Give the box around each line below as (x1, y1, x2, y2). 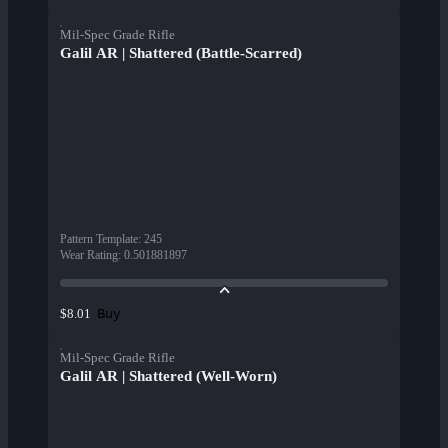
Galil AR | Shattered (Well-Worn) (60, 368, 277, 385)
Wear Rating (60, 248, 118, 263)
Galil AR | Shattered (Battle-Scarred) (60, 45, 302, 62)
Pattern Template (60, 232, 138, 247)
